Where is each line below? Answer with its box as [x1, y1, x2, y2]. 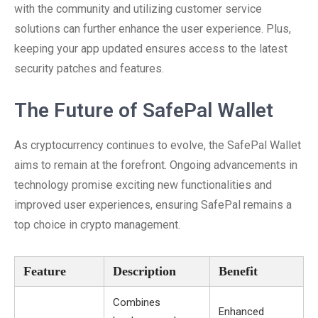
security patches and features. [14, 62, 164, 75]
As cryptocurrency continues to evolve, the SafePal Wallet [14, 138, 301, 152]
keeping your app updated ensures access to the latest [14, 42, 287, 55]
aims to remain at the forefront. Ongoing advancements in [14, 158, 297, 172]
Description [113, 264, 176, 278]
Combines [113, 296, 160, 309]
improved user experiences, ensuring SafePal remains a [14, 198, 292, 212]
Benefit [219, 264, 258, 278]
